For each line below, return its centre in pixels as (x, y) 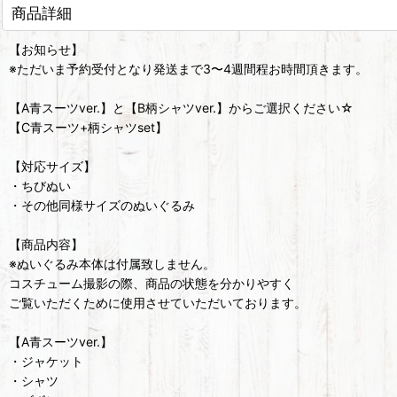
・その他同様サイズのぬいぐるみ (102, 206)
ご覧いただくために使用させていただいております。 (158, 303)
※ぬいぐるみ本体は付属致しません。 (112, 264)
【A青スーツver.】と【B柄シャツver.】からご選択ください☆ (181, 108)
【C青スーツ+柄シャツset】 (88, 128)
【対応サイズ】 (52, 167)
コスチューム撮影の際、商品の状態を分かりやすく (152, 284)
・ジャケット (46, 362)
